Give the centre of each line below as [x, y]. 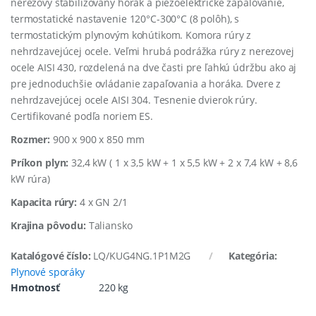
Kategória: [253, 255]
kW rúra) [30, 178]
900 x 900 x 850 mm [97, 139]
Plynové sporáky [48, 272]
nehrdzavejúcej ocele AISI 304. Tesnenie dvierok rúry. [134, 99]
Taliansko [109, 225]
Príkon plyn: [40, 162]
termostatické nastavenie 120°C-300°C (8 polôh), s [125, 18]
